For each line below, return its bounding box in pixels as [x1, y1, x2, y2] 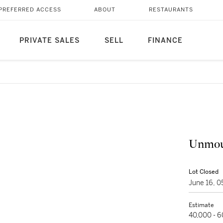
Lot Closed [189, 168, 219, 176]
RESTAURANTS [148, 6, 193, 13]
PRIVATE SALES [19, 36, 80, 45]
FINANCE [147, 36, 183, 45]
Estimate [189, 201, 214, 209]
